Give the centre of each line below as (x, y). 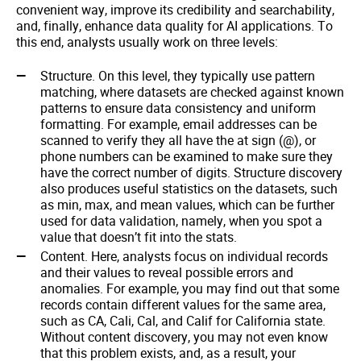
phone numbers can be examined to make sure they (187, 157)
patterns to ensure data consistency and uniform (178, 108)
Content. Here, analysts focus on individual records (184, 257)
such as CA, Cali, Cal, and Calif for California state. (183, 321)
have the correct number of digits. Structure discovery (191, 173)
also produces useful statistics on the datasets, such (189, 189)
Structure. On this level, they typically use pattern (178, 76)
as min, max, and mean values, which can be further (187, 205)
